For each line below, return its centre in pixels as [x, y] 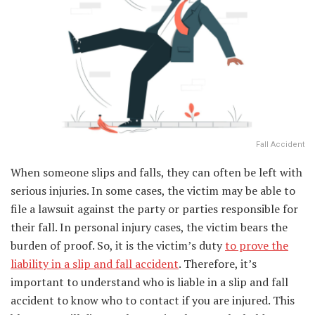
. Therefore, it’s [218, 264]
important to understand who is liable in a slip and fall [149, 282]
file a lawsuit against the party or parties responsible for [154, 209]
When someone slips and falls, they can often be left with [156, 173]
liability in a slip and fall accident [95, 264]
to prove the [257, 246]
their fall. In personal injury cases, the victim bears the [149, 227]
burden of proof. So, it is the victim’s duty [118, 246]
